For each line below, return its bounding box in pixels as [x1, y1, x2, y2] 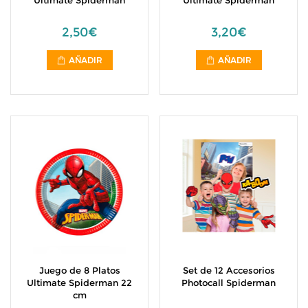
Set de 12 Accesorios [182, 265, 275, 276]
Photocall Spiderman [181, 277, 276, 288]
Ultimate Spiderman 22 [27, 277, 132, 288]
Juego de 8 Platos [38, 265, 120, 276]
